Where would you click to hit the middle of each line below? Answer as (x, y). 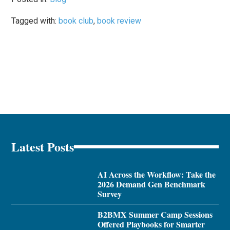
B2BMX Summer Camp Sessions (155, 215)
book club (76, 21)
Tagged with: (35, 21)
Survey (109, 194)
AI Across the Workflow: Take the (156, 175)
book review (119, 21)
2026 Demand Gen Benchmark (151, 184)
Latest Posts (43, 147)
